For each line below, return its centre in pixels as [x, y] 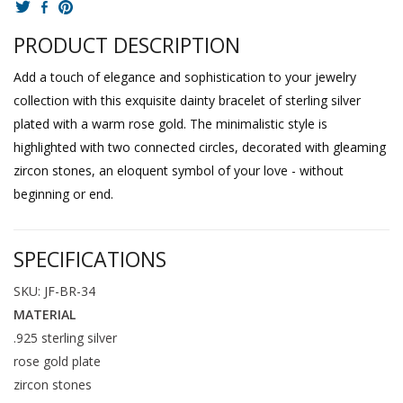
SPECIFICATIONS [90, 259]
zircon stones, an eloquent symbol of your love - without [179, 170]
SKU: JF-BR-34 [54, 291]
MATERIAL [45, 314]
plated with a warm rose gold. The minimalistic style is [170, 123]
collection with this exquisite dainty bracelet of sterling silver [187, 100]
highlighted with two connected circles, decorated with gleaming [200, 147]
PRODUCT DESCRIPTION [127, 45]
